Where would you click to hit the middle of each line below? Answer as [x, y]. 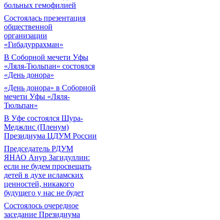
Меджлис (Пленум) [36, 127]
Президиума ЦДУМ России [50, 136]
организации [26, 36]
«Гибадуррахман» [34, 44]
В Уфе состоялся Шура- [43, 118]
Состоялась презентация [45, 18]
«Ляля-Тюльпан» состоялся [49, 66]
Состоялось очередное [41, 206]
